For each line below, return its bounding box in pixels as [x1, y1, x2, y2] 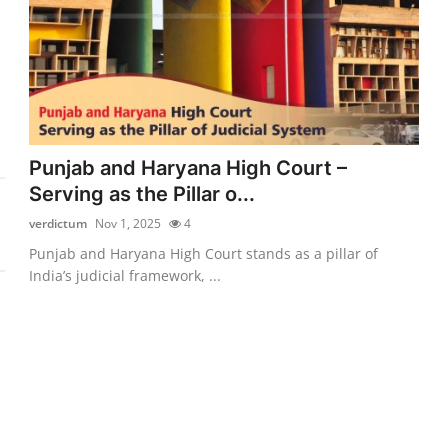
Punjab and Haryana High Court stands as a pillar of [29, 243, 379, 263]
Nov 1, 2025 [95, 214, 162, 232]
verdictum [29, 214, 88, 232]
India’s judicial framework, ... [29, 265, 222, 285]
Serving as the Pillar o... [29, 181, 256, 206]
